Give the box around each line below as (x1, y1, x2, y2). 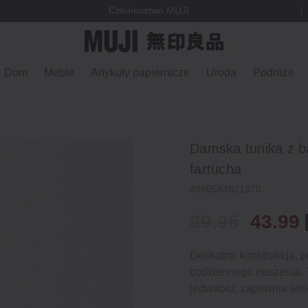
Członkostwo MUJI (109, 5, 190, 16)
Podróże (253, 67, 294, 78)
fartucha (190, 162, 241, 177)
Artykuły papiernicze (91, 67, 190, 78)
